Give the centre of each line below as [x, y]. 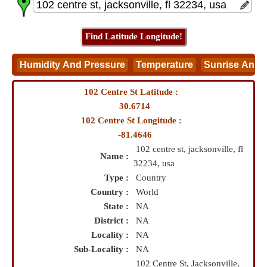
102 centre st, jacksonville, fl [190, 149]
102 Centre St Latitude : [133, 92]
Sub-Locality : [104, 249]
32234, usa [154, 163]
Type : [119, 178]
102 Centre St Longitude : [133, 120]
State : [119, 206]
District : [114, 221]
